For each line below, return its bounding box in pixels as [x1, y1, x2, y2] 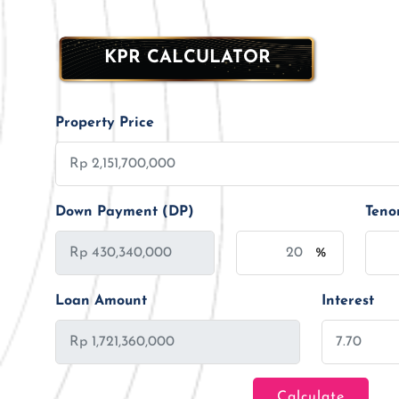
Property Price [55, 115, 154, 130]
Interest [321, 293, 374, 308]
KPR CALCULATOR [104, 48, 271, 67]
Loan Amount [55, 293, 147, 308]
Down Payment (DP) [55, 204, 194, 219]
